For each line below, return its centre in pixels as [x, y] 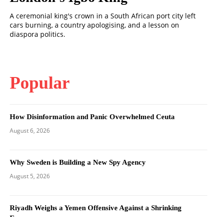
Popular [40, 83]
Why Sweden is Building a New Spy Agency [78, 163]
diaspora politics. [38, 34]
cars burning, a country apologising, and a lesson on [94, 25]
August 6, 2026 [30, 131]
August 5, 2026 [30, 176]
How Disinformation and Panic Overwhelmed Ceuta [92, 117]
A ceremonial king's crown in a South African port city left [103, 16]
